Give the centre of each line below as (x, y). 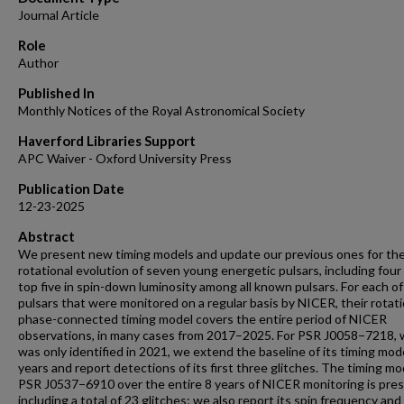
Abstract (46, 236)
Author (38, 63)
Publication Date (71, 188)
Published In (56, 93)
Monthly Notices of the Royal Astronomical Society (161, 110)
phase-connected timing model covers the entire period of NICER (202, 319)
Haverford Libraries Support (107, 141)
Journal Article (59, 15)
